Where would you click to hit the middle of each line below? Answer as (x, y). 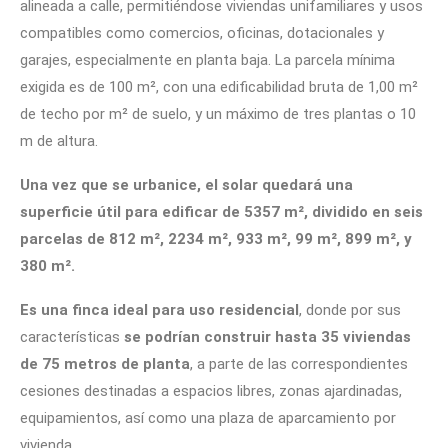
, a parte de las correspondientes (299, 363)
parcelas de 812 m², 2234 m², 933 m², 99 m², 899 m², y (216, 238)
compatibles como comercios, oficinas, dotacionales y (202, 32)
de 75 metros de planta (105, 363)
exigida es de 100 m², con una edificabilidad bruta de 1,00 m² (219, 86)
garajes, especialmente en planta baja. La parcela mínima (207, 59)
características (70, 336)
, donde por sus (350, 309)
